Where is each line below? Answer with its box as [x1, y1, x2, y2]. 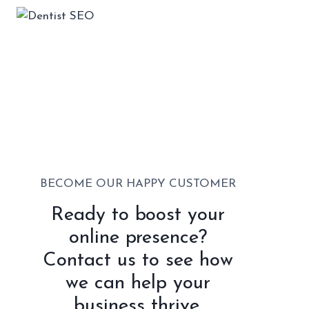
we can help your [66, 273, 210, 293]
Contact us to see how [43, 250, 233, 270]
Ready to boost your [50, 205, 226, 225]
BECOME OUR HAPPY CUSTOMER [40, 177, 236, 190]
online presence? [68, 228, 208, 248]
